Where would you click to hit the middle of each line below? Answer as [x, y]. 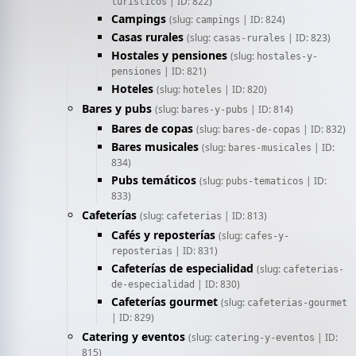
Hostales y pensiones [169, 55]
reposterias [142, 251]
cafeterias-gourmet [297, 303]
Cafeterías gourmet [164, 302]
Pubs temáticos [154, 180]
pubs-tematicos [265, 181]
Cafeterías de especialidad [182, 268]
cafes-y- [267, 236]
